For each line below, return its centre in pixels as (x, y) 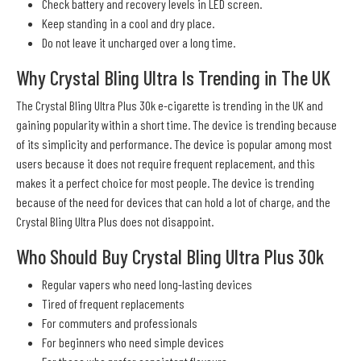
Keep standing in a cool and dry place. (128, 23)
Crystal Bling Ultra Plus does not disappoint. (115, 222)
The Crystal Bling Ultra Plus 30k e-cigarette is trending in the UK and (170, 106)
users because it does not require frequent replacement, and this (166, 164)
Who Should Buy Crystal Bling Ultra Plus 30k (170, 257)
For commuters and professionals (120, 323)
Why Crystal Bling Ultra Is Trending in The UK (173, 78)
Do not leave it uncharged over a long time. (139, 43)
